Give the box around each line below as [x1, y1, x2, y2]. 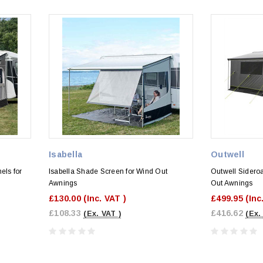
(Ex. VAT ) [83, 209, 122, 218]
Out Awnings [211, 178, 253, 187]
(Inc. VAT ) [83, 193, 127, 203]
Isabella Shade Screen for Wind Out [49, 167, 168, 176]
